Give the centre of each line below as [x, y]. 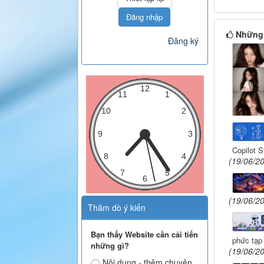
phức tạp [247, 240]
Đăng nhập [145, 16]
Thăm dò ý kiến [117, 207]
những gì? [110, 245]
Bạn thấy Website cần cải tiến [144, 234]
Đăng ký [183, 40]
